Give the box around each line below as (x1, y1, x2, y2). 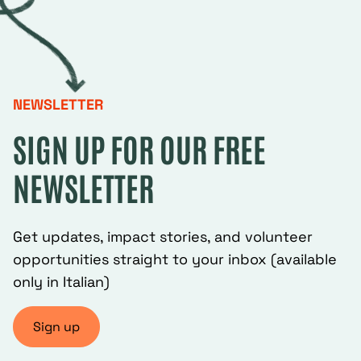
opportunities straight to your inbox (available (13, 250, 337, 268)
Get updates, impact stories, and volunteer (13, 227, 313, 246)
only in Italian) (13, 272, 110, 291)
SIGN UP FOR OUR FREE (13, 127, 266, 169)
